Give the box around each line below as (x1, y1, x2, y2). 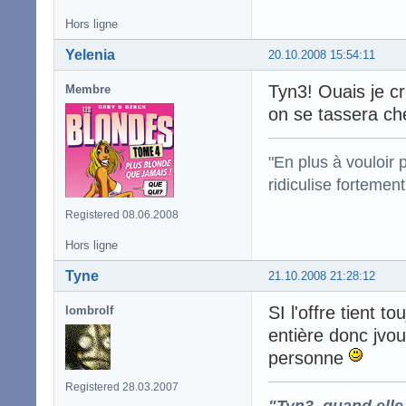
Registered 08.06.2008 (65, 208, 179, 221)
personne (268, 347, 349, 368)
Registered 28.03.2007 (65, 380, 179, 393)
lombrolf (65, 303, 113, 317)
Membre (65, 82, 111, 96)
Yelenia (65, 46, 115, 63)
